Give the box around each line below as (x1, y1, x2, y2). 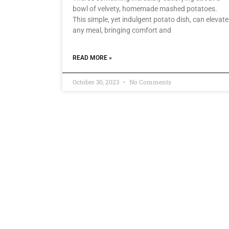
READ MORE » (73, 54, 112, 62)
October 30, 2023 (73, 78, 121, 86)
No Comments (128, 78, 171, 86)
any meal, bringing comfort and (73, 26, 171, 35)
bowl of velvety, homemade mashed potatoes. (73, 5, 217, 13)
